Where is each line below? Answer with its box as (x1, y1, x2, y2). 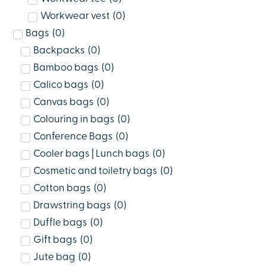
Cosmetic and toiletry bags (33, 166, 157, 177)
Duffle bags (33, 218, 87, 229)
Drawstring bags (33, 201, 111, 211)
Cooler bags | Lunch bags (33, 149, 150, 160)
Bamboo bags (33, 63, 99, 74)
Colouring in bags (33, 115, 115, 125)
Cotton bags (33, 183, 91, 194)
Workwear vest (40, 11, 110, 22)
